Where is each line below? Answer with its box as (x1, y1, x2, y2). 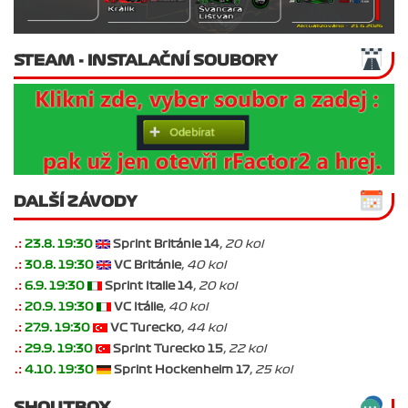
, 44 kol (181, 321, 226, 333)
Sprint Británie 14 (113, 238, 219, 250)
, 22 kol (223, 342, 266, 354)
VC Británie (114, 259, 181, 270)
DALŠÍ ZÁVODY (14, 193, 138, 209)
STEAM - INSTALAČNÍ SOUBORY (14, 52, 278, 67)
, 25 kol (250, 363, 292, 375)
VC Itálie (114, 301, 163, 312)
